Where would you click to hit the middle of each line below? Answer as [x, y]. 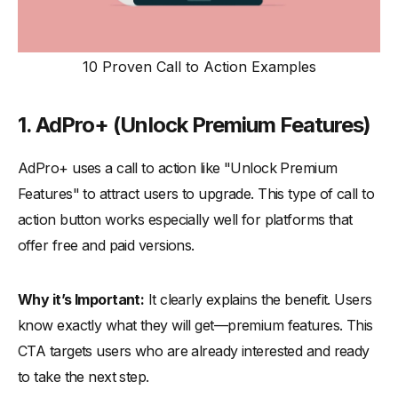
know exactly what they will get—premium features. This [195, 326]
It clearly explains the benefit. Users [258, 300]
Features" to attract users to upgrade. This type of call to [196, 194]
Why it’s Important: [81, 300]
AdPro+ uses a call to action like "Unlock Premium [178, 168]
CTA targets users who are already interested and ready [194, 351]
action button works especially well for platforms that [185, 220]
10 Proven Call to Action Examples [199, 67]
